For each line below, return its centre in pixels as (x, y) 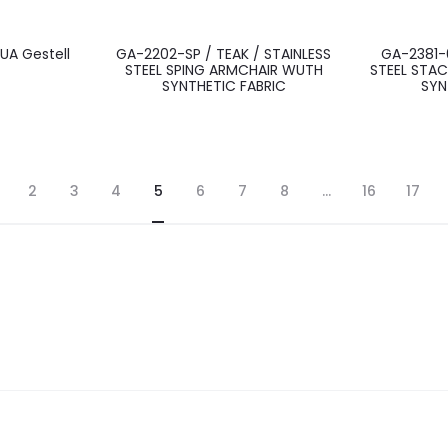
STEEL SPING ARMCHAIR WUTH (223, 70)
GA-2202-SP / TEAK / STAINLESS (224, 54)
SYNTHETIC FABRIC (223, 86)
